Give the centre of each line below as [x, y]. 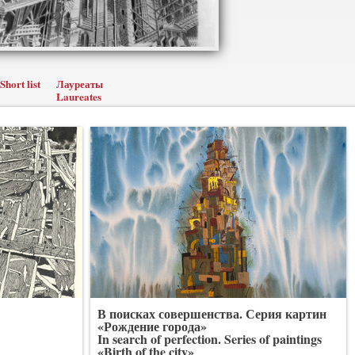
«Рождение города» [152, 326]
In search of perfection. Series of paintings [210, 339]
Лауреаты [80, 84]
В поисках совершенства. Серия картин [212, 313]
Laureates [79, 97]
